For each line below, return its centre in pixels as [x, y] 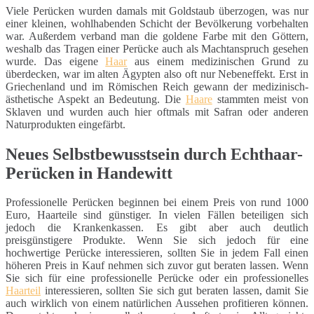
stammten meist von [260, 99]
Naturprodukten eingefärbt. [66, 124]
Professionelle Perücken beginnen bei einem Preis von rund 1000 [157, 203]
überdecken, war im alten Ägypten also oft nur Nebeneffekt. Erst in [157, 74]
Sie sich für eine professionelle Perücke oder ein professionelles [157, 278]
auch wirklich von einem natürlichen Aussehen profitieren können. [157, 303]
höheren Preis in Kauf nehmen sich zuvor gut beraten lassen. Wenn [157, 266]
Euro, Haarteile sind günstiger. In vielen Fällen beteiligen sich [157, 215]
